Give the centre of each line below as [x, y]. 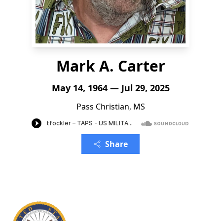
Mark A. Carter [110, 66]
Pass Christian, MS [110, 107]
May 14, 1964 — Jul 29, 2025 [110, 88]
